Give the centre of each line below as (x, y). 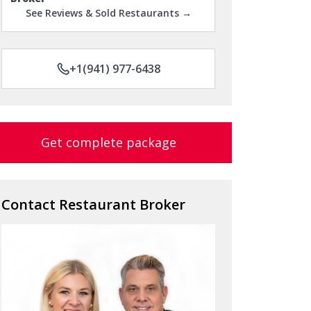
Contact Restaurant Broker (93, 204)
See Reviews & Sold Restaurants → (108, 13)
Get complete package (108, 142)
